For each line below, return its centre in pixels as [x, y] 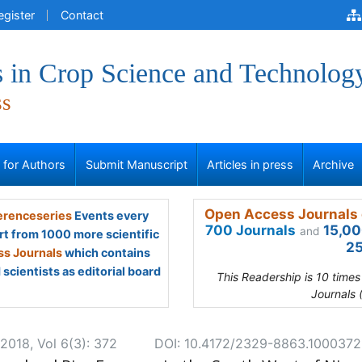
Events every [110, 215]
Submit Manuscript [136, 164]
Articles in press [250, 164]
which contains [106, 253]
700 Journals [250, 230]
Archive [334, 164]
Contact [82, 15]
